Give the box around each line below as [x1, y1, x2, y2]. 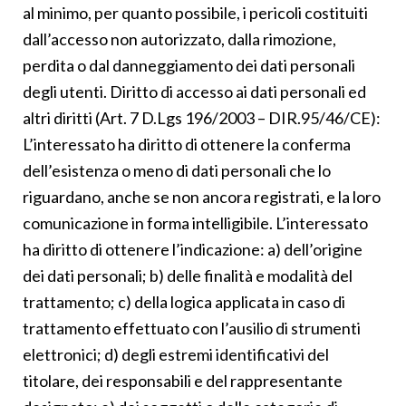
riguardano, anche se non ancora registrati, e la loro [23, 186, 381, 207]
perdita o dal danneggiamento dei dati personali [23, 54, 355, 75]
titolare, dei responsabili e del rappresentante [23, 370, 343, 391]
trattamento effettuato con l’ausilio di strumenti [23, 317, 361, 338]
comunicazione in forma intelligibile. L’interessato [23, 212, 368, 233]
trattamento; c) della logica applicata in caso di [23, 291, 345, 312]
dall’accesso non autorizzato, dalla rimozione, [23, 28, 336, 49]
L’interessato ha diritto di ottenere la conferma [23, 133, 351, 154]
